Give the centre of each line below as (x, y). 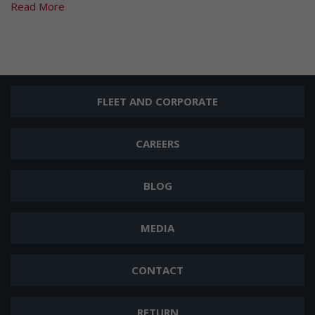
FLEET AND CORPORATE (157, 101)
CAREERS (157, 143)
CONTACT (157, 270)
